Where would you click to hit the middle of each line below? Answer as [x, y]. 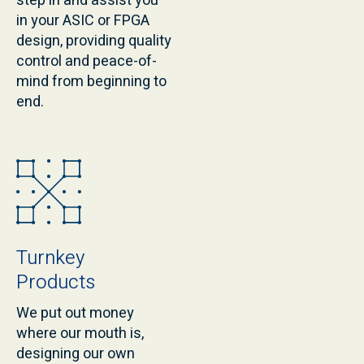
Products [56, 283]
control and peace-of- [87, 62]
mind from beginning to [91, 82]
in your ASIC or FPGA [83, 21]
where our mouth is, [80, 334]
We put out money [75, 314]
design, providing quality [94, 41]
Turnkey [50, 258]
